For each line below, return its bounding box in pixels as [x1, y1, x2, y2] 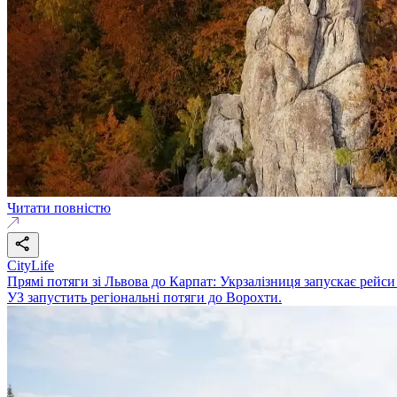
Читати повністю [7, 199, 111, 215]
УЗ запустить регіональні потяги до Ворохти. [7, 289, 282, 305]
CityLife [7, 257, 54, 273]
